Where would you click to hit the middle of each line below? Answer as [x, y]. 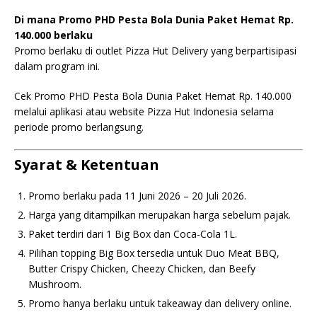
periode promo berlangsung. [79, 127]
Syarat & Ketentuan [87, 165]
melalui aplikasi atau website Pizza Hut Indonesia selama [144, 111]
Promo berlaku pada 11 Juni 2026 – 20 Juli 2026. [137, 196]
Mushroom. [55, 284]
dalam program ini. [57, 66]
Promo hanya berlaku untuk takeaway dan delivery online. [160, 303]
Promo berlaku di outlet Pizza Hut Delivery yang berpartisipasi [155, 51]
